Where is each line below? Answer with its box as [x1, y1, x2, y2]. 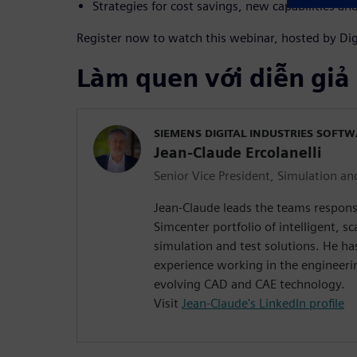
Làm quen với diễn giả [76, 61, 350, 93]
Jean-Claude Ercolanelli [154, 143, 322, 161]
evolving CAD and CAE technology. [154, 276, 345, 292]
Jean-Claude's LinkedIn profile [182, 295, 344, 311]
